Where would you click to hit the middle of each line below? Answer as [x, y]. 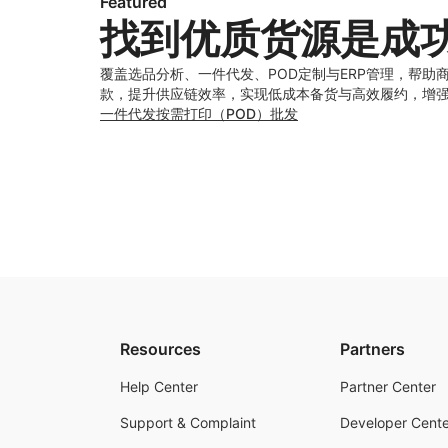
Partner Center [388, 386]
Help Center [159, 386]
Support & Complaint [188, 422]
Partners [372, 349]
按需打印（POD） [213, 113]
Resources [160, 349]
